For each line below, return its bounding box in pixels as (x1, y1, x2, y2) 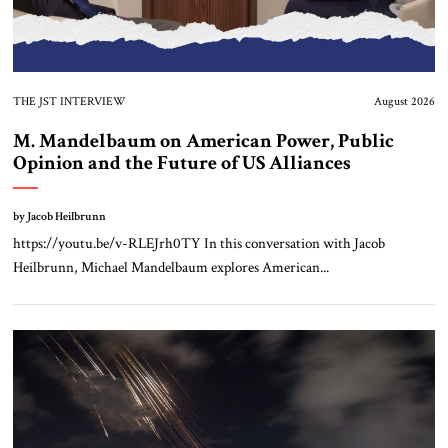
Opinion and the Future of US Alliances (12, 150, 351, 177)
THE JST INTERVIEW (12, 94, 126, 110)
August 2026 (374, 94, 436, 110)
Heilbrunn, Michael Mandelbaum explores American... (12, 257, 329, 278)
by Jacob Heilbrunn (12, 209, 106, 225)
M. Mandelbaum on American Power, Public (12, 128, 394, 155)
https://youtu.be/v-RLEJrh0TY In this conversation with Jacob (12, 233, 385, 254)
